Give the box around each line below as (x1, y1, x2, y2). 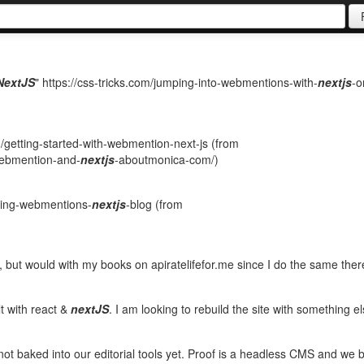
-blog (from (126, 195, 183, 212)
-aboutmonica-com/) (115, 151, 219, 167)
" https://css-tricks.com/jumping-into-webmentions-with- (35, 74, 318, 91)
